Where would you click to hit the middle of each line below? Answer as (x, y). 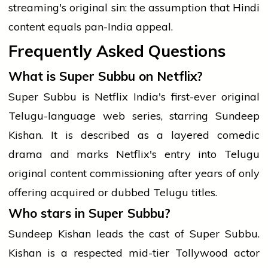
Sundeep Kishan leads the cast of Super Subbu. (134, 234)
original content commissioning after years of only (134, 173)
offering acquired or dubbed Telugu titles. (113, 193)
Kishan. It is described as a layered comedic (134, 135)
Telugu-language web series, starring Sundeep (134, 116)
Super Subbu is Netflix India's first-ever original (134, 97)
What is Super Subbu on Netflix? (106, 76)
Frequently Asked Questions (117, 51)
